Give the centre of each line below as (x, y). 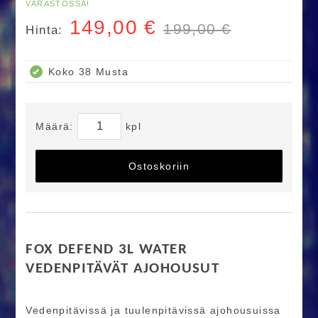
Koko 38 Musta (88, 71)
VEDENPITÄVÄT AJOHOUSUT (123, 269)
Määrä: (57, 126)
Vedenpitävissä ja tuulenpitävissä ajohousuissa (153, 310)
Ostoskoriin (159, 166)
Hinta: (44, 30)
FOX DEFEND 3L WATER (106, 250)
